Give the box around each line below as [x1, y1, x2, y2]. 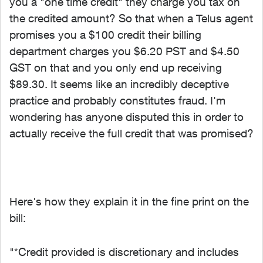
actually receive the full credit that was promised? [9, 127, 254, 140]
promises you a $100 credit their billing [9, 28, 201, 41]
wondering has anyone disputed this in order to [9, 110, 244, 123]
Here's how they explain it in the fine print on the [9, 195, 249, 208]
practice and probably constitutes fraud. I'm [9, 94, 225, 107]
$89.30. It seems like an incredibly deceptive [9, 77, 229, 90]
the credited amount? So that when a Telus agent [9, 12, 253, 25]
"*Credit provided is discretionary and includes [9, 245, 239, 258]
